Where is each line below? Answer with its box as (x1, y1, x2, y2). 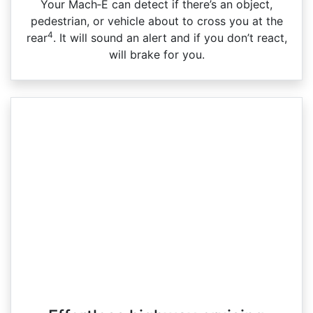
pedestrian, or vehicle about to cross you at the (30, 13, 283, 28)
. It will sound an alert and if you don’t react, (52, 30, 287, 45)
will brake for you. (108, 47, 205, 61)
